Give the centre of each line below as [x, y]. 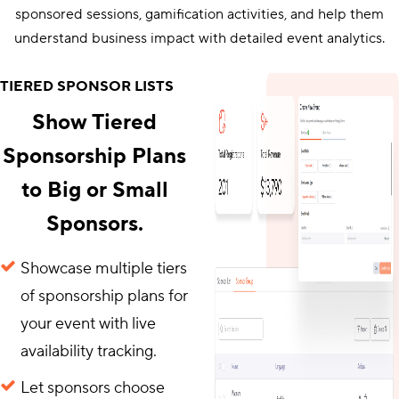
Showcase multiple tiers [104, 268]
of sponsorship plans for [104, 296]
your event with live [88, 323]
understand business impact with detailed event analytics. [199, 38]
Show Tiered [95, 122]
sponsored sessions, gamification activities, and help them [199, 14]
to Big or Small [94, 190]
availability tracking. [89, 351]
